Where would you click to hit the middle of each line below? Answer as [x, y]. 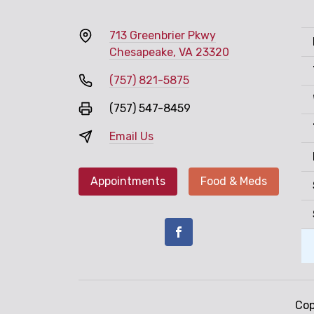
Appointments [128, 181]
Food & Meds [234, 181]
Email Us [131, 136]
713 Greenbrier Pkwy [163, 35]
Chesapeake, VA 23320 [169, 52]
